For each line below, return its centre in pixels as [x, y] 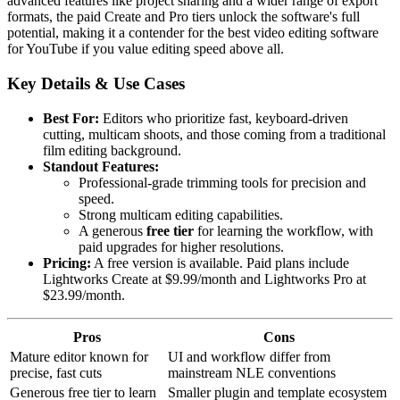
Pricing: [67, 262]
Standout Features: [101, 166]
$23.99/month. [84, 295]
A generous [112, 230]
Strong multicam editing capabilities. [181, 214]
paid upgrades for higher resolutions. [181, 246]
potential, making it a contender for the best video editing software [193, 33]
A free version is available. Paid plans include [220, 262]
